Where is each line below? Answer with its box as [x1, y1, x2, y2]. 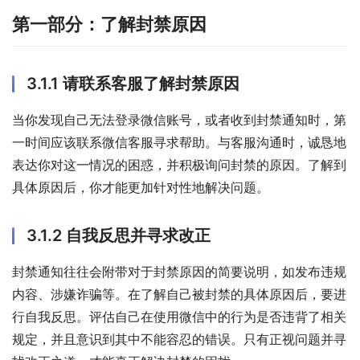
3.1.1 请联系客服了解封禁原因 [27, 74, 239, 94]
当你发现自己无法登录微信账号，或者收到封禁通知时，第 [12, 112, 346, 129]
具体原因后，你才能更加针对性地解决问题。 [12, 179, 269, 196]
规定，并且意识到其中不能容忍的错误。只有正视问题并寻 [12, 331, 346, 348]
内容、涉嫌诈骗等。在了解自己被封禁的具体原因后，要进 [12, 286, 346, 303]
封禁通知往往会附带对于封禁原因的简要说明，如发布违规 [12, 264, 346, 280]
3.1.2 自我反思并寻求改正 [27, 226, 211, 246]
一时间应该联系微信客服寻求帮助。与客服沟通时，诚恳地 [12, 134, 346, 151]
